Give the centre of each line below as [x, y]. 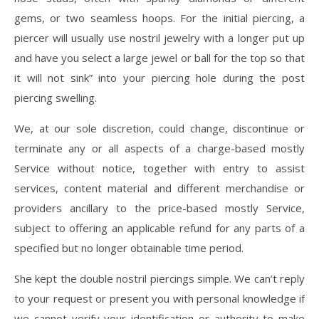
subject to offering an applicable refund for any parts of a [159, 228]
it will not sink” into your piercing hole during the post [159, 78]
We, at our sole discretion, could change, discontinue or [159, 129]
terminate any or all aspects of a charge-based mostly [159, 148]
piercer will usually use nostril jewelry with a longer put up [159, 38]
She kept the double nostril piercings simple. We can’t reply [159, 279]
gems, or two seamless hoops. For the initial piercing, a [159, 18]
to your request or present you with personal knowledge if [159, 299]
